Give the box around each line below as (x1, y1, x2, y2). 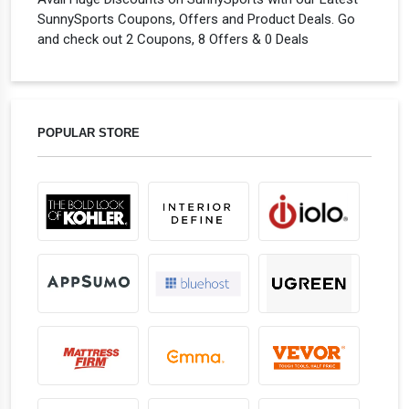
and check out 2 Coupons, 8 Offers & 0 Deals (37, 31, 309, 47)
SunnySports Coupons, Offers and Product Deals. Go (37, 11, 355, 27)
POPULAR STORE (37, 126, 140, 140)
